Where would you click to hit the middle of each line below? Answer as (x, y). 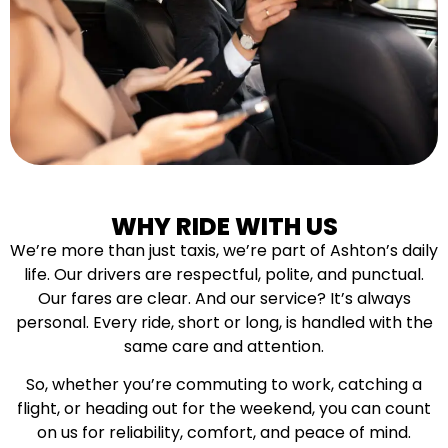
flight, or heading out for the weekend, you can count (224, 408)
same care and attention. (224, 346)
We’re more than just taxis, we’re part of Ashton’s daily (224, 250)
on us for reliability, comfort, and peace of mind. (224, 432)
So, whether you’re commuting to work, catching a (224, 384)
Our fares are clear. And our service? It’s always (224, 298)
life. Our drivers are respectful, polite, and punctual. (224, 274)
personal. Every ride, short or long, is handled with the (224, 322)
